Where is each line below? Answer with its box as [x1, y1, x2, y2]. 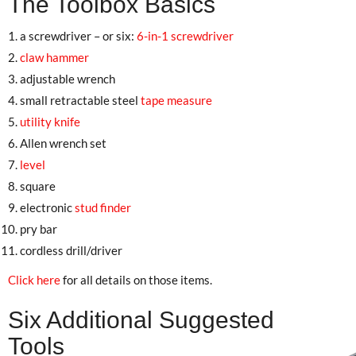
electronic [20, 199, 75, 215]
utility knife [20, 114, 80, 129]
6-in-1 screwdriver [137, 28, 234, 43]
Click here [8, 272, 60, 287]
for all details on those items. [60, 272, 212, 287]
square [20, 178, 56, 193]
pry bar [20, 221, 57, 236]
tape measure [141, 92, 212, 107]
